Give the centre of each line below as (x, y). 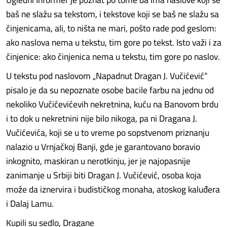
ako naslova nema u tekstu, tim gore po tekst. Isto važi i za (114, 42)
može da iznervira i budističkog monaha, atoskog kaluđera (113, 189)
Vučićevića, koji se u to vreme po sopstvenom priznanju (108, 133)
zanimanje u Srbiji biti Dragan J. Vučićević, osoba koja (104, 175)
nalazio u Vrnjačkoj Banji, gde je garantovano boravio (103, 147)
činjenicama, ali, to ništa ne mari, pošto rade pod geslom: (111, 28)
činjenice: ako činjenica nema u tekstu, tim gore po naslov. (113, 56)
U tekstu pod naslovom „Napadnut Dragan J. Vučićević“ (107, 76)
